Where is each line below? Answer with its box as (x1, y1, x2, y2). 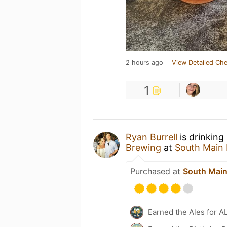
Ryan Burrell (126, 131, 177, 142)
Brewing (126, 142, 164, 153)
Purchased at (130, 166, 183, 176)
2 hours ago (126, 58, 163, 66)
